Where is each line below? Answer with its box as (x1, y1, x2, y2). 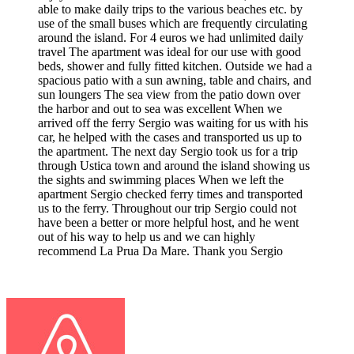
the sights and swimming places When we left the (38, 172, 284, 186)
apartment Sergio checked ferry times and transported (38, 186, 303, 201)
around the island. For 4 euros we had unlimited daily (38, 30, 303, 44)
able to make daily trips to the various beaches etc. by (38, 2, 303, 16)
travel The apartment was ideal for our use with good (38, 44, 301, 58)
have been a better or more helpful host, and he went (38, 215, 299, 229)
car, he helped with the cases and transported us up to (38, 130, 302, 144)
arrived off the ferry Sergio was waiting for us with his (38, 115, 308, 130)
